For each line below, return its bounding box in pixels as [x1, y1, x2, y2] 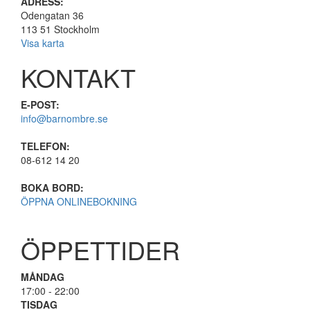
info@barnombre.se [21, 111, 108, 126]
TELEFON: [21, 139, 70, 154]
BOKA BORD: [21, 181, 84, 195]
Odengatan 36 [21, 8, 84, 23]
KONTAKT [21, 60, 136, 95]
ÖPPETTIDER [21, 232, 180, 268]
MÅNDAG [21, 270, 64, 284]
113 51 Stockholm [21, 22, 100, 37]
